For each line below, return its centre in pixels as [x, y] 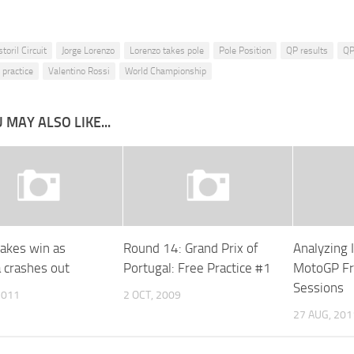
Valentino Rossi [79, 71]
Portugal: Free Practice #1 [198, 267]
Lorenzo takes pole [167, 51]
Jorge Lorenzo [88, 51]
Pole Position [245, 51]
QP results [307, 51]
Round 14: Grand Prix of [191, 248]
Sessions [318, 287]
